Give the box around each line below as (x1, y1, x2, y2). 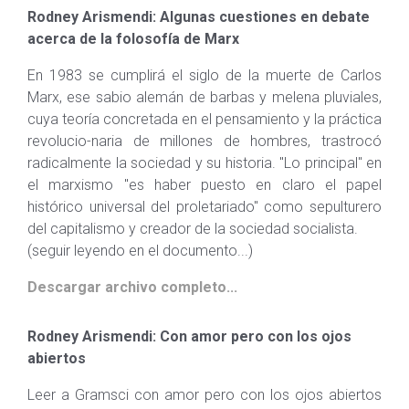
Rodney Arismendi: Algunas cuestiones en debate (27, 8, 370, 26)
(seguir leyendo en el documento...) (27, 242, 253, 259)
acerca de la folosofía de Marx (27, 30, 239, 47)
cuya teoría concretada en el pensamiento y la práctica (27, 110, 382, 128)
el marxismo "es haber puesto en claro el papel (27, 176, 382, 194)
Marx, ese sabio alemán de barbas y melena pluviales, (27, 89, 382, 106)
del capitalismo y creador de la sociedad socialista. (27, 220, 358, 237)
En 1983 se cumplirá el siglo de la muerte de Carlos (27, 67, 382, 84)
